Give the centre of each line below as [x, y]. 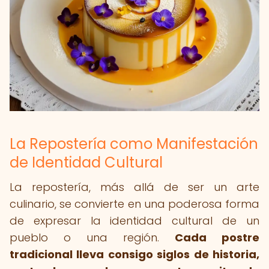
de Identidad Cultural [86, 162]
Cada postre [217, 237]
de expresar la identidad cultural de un [134, 221]
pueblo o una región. [92, 237]
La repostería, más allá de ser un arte [134, 187]
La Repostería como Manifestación [134, 144]
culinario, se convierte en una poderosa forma [134, 204]
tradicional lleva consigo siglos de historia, [134, 254]
